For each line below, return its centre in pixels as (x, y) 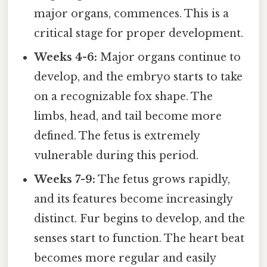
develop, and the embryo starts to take (139, 77)
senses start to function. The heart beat (139, 238)
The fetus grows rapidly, (163, 179)
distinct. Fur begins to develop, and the (140, 218)
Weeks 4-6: (66, 57)
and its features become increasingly (133, 199)
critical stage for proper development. (139, 33)
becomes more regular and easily (125, 258)
